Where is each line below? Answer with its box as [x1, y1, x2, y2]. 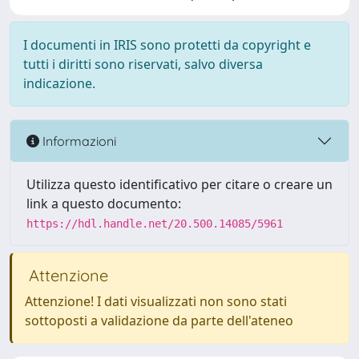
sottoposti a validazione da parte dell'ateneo [25, 312, 293, 329]
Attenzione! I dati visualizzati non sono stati [25, 292, 287, 310]
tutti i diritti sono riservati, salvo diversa [23, 55, 263, 73]
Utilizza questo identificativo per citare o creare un [26, 175, 333, 193]
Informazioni [39, 132, 116, 149]
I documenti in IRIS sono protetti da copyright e [23, 36, 311, 54]
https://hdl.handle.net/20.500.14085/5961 [26, 217, 283, 230]
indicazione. [23, 75, 95, 92]
